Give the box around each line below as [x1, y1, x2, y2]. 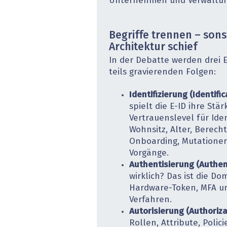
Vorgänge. [129, 149, 169, 158]
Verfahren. [129, 196, 172, 205]
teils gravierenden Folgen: [109, 67, 216, 77]
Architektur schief [109, 42, 197, 53]
